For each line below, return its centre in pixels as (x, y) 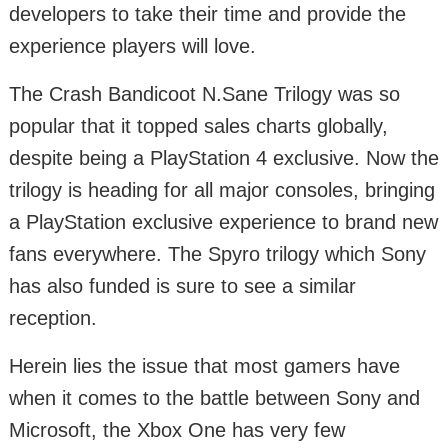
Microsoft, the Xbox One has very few (177, 430)
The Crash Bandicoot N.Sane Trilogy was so (204, 94)
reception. (53, 318)
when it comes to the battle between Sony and (214, 398)
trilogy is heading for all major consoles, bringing (222, 190)
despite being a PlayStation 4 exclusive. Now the (224, 158)
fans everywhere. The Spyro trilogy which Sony (217, 254)
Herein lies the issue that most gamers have (204, 366)
